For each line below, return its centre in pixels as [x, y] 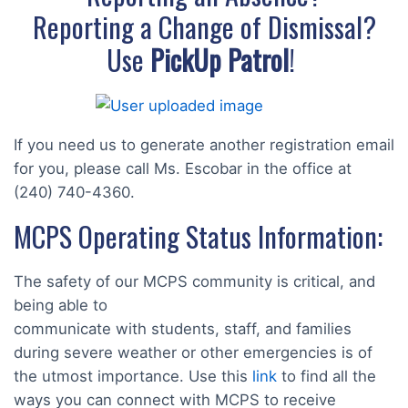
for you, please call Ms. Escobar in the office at [183, 169]
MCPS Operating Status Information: [201, 237]
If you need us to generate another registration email [204, 145]
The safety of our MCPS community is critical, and [194, 282]
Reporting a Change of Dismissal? [204, 26]
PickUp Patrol [216, 59]
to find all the [326, 377]
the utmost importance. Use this [133, 377]
